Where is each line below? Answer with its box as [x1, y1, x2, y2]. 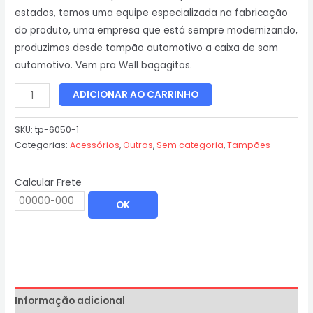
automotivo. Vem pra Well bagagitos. [15, 58, 193, 72]
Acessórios [70, 139, 120, 152]
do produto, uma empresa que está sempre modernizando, [15, 23, 298, 37]
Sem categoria [156, 139, 224, 152]
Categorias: [15, 139, 71, 152]
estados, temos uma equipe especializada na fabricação [15, 6, 289, 20]
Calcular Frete [15, 176, 82, 189]
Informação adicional [15, 294, 126, 308]
